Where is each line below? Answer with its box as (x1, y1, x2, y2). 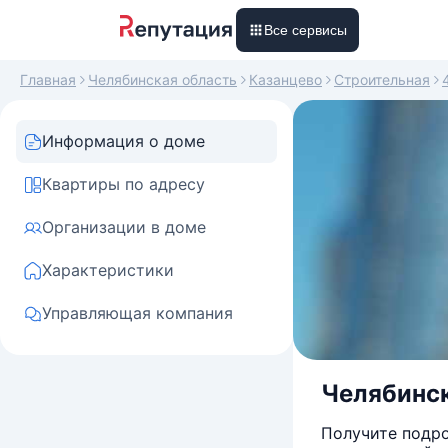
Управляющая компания (42, 303, 233, 323)
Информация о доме (42, 131, 205, 151)
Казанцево (249, 71, 322, 88)
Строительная (334, 71, 430, 88)
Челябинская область (88, 71, 237, 88)
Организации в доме (42, 217, 206, 237)
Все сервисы (264, 22, 347, 38)
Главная (20, 71, 76, 88)
